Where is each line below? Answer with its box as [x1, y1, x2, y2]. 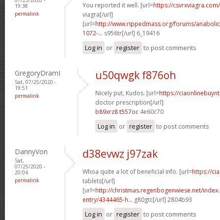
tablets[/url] [82, 176, 115, 185]
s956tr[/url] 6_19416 [103, 28, 160, 37]
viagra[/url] [82, 10, 113, 19]
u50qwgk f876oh [95, 68, 176, 82]
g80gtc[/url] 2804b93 [133, 195, 192, 204]
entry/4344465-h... [82, 195, 133, 204]
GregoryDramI [15, 68, 60, 78]
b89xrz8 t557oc [95, 107, 138, 116]
